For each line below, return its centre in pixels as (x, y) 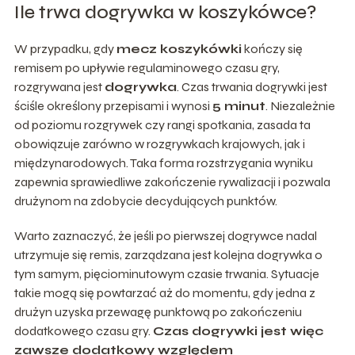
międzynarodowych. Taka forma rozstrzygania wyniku (163, 162)
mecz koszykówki (179, 48)
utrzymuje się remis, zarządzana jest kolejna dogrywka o (168, 254)
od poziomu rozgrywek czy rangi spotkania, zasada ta (162, 124)
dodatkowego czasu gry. (83, 330)
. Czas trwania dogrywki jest (252, 86)
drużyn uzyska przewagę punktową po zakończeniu (158, 311)
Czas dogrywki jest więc (238, 330)
